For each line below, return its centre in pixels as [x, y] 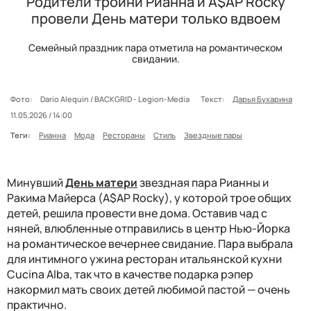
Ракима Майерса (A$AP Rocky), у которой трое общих [149, 197]
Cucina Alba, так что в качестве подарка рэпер [130, 274]
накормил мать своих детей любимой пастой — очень [149, 289]
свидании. [155, 58]
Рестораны [124, 135]
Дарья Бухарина [262, 99]
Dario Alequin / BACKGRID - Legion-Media [116, 99]
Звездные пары [213, 135]
